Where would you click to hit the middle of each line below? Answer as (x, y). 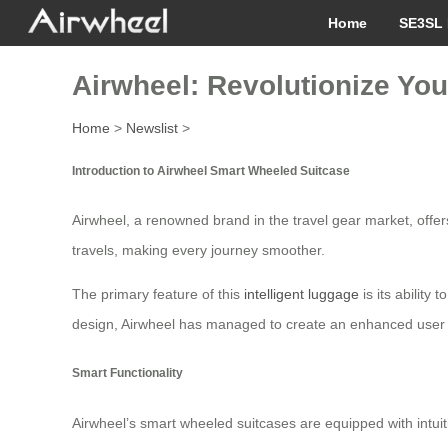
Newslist (152, 128)
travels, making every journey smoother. (198, 250)
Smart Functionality (127, 373)
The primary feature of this (158, 294)
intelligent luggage (301, 294)
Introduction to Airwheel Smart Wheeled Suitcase (211, 170)
